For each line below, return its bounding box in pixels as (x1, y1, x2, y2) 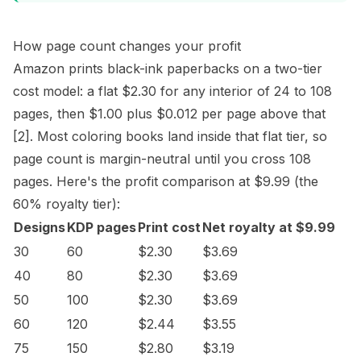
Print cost (138, 219, 201, 235)
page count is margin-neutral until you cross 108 (13, 151, 311, 167)
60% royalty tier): (13, 196, 120, 212)
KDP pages (67, 219, 136, 235)
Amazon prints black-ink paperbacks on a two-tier (13, 60, 322, 77)
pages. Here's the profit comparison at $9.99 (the (13, 173, 318, 189)
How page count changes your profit (13, 38, 241, 54)
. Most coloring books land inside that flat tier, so (30, 128, 327, 144)
